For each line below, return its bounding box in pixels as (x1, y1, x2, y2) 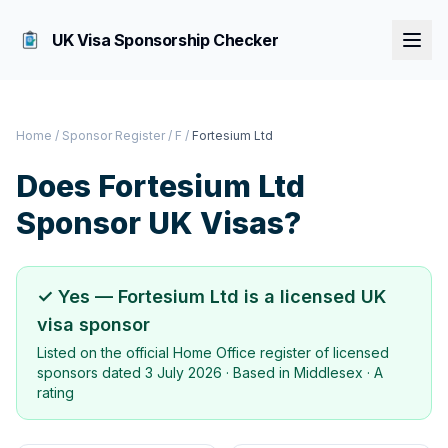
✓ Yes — (37, 286, 118, 307)
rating (37, 384, 74, 401)
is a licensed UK (239, 286, 386, 307)
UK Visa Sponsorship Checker (52, 30, 279, 50)
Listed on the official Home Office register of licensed (37, 344, 389, 361)
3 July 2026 (145, 364, 222, 381)
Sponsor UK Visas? (16, 205, 301, 241)
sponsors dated (37, 364, 145, 381)
